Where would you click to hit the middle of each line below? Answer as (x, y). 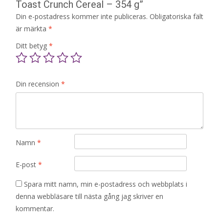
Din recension (38, 84)
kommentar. (35, 209)
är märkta (32, 29)
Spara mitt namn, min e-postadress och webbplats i (106, 184)
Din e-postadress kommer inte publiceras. (82, 17)
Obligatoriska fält (176, 17)
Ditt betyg (32, 46)
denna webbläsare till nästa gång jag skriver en (89, 197)
